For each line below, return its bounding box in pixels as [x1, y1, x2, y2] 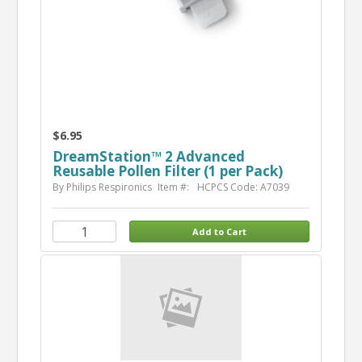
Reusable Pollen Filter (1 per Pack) [52, 162, 283, 181]
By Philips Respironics [52, 180, 152, 195]
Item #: [157, 180, 192, 195]
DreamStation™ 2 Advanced [52, 147, 245, 166]
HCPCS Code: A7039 [196, 180, 289, 195]
